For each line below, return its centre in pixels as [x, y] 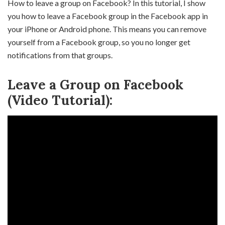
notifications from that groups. [60, 55]
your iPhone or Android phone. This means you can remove [107, 29]
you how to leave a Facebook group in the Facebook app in [108, 16]
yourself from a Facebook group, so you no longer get [99, 42]
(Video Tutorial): [60, 100]
